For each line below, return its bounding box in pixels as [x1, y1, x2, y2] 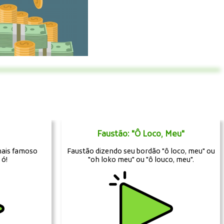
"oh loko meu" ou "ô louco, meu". [87, 155, 194, 164]
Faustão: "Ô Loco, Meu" [97, 129, 185, 139]
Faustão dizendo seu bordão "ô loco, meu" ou [66, 147, 215, 156]
